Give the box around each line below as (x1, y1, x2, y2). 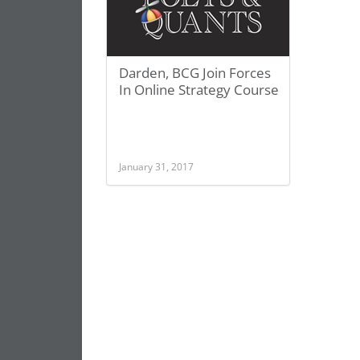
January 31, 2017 (119, 160, 194, 173)
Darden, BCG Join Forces (119, 63, 271, 82)
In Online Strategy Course (119, 80, 279, 99)
